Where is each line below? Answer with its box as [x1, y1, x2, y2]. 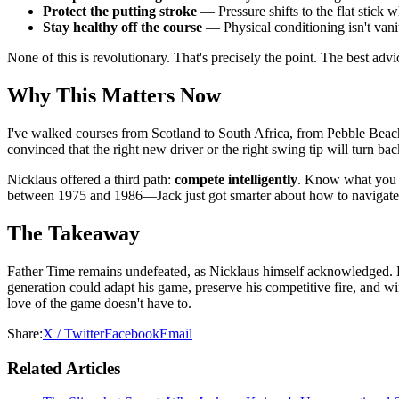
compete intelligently [175, 172, 297, 188]
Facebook [104, 325, 159, 341]
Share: [7, 325, 43, 341]
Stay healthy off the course [43, 20, 202, 36]
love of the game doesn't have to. [7, 295, 191, 311]
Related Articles [7, 358, 120, 378]
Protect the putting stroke [43, 4, 197, 20]
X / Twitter [43, 325, 104, 341]
